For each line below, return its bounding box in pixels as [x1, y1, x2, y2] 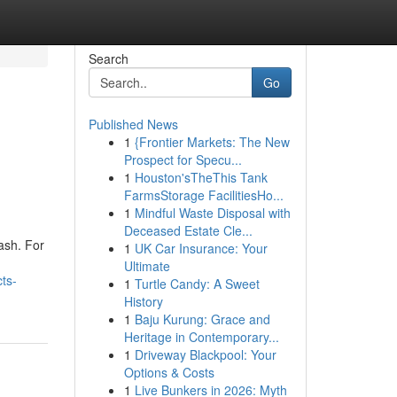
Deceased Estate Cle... [123, 222, 253, 239]
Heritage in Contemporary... [123, 328, 279, 346]
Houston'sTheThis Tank [134, 168, 268, 186]
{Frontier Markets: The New [134, 133, 290, 151]
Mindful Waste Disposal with [134, 204, 291, 222]
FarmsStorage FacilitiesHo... [123, 186, 284, 204]
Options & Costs [123, 363, 214, 381]
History [123, 292, 163, 310]
